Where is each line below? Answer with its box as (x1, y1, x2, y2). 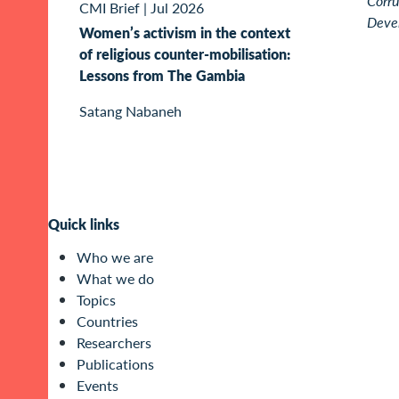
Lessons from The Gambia (79, 64, 245, 85)
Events (77, 375, 118, 396)
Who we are (77, 247, 153, 268)
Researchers (77, 332, 151, 354)
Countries (77, 311, 138, 332)
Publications (77, 354, 154, 375)
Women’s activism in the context (79, 21, 290, 43)
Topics (77, 289, 116, 311)
